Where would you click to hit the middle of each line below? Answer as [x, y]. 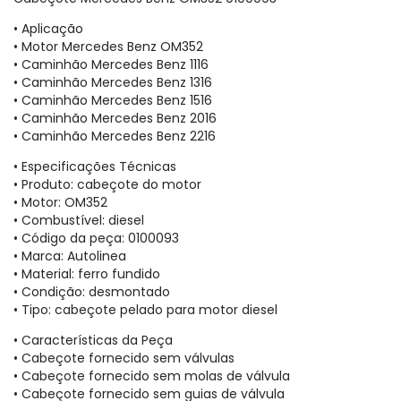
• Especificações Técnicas [95, 166]
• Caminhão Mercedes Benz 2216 [115, 136]
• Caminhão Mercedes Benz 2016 [115, 118]
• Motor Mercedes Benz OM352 [108, 46]
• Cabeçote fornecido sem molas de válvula [152, 375]
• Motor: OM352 [60, 202]
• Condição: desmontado [92, 291]
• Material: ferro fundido [87, 273]
